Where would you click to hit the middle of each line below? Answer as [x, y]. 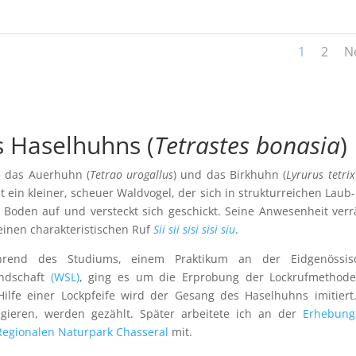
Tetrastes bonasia [248, 145]
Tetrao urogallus [132, 175]
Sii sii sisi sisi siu [195, 230]
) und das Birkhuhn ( [230, 175]
